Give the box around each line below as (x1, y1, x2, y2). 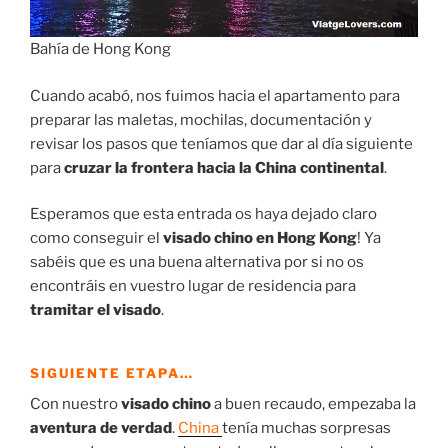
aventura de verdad (30, 418, 172, 437)
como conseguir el (30, 229, 163, 248)
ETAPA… (125, 365, 195, 382)
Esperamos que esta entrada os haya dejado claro (30, 205, 377, 224)
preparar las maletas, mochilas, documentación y (30, 110, 372, 129)
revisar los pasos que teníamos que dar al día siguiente (30, 134, 413, 153)
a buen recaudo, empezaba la (211, 394, 416, 413)
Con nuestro (30, 394, 121, 413)
